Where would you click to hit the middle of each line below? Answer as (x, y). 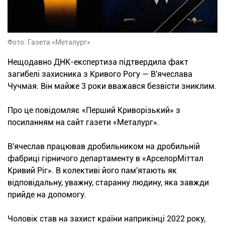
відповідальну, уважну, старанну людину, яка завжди (108, 183)
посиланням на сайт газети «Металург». (83, 123)
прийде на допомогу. (47, 195)
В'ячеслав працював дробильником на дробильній (104, 147)
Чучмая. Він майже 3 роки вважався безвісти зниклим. (112, 86)
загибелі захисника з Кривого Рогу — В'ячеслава (100, 74)
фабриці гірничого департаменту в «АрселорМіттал (105, 159)
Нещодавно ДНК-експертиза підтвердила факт (98, 62)
